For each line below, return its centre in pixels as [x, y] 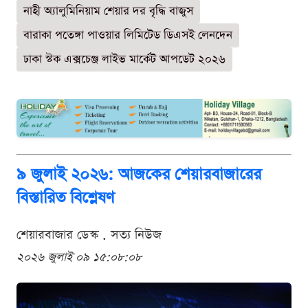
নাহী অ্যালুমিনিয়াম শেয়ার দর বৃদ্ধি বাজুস [108, 11]
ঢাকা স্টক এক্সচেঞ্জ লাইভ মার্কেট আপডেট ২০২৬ [124, 59]
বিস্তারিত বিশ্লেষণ [66, 198]
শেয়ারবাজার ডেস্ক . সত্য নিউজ [89, 234]
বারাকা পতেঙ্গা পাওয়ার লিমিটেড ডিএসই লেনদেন [128, 35]
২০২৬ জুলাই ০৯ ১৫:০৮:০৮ [79, 257]
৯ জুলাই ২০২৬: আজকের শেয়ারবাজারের [139, 174]
